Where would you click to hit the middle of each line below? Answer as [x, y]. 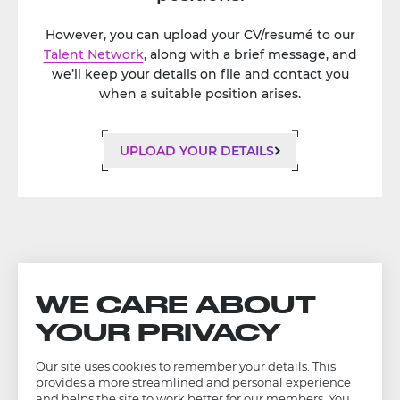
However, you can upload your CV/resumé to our [200, 35]
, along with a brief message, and [250, 55]
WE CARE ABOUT [176, 304]
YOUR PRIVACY [158, 332]
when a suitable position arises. [200, 94]
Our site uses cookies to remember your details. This [186, 367]
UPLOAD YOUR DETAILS [197, 150]
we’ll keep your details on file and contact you [200, 75]
